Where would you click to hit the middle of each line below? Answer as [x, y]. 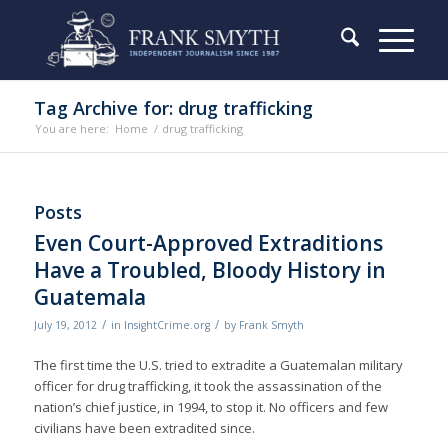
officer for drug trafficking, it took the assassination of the [207, 386]
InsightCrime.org [166, 325]
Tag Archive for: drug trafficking [173, 108]
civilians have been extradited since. [144, 428]
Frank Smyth [271, 325]
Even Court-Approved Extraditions [208, 243]
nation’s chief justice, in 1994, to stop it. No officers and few [210, 407]
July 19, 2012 [65, 325]
